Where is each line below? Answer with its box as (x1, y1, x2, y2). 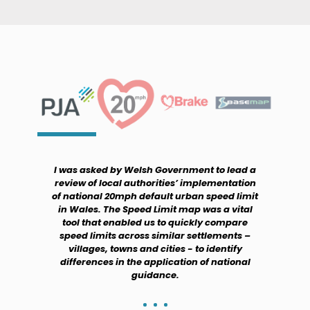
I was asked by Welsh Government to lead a (54, 163, 256, 177)
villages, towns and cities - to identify (68, 242, 242, 256)
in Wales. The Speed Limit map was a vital (57, 203, 253, 217)
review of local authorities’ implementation (54, 176, 256, 190)
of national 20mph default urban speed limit (52, 190, 258, 203)
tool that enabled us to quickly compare (62, 216, 248, 230)
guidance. (131, 268, 179, 282)
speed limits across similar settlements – (60, 229, 250, 243)
